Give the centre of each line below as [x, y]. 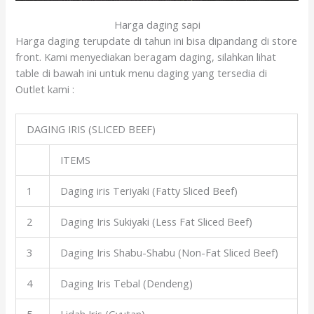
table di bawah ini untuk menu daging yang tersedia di [142, 73]
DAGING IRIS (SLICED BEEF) [91, 129]
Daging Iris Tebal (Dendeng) [127, 284]
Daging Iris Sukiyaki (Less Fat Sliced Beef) [157, 222]
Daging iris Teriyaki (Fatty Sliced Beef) [149, 191]
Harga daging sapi [157, 24]
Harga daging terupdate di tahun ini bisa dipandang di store [157, 40]
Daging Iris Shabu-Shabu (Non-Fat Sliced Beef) [170, 253]
